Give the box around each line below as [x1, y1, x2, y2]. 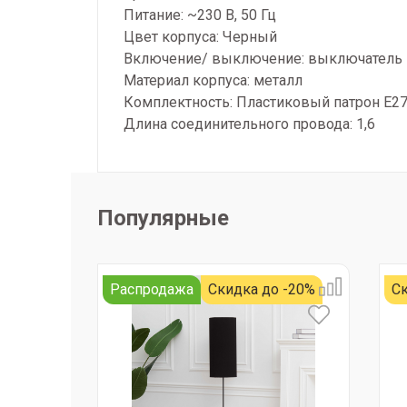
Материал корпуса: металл [124, 72, 303, 89]
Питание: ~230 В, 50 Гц [124, 6, 276, 24]
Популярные [97, 205, 229, 231]
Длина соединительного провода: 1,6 [124, 115, 375, 133]
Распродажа [110, 281, 194, 298]
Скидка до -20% [208, 281, 315, 298]
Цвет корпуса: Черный [124, 28, 277, 45]
